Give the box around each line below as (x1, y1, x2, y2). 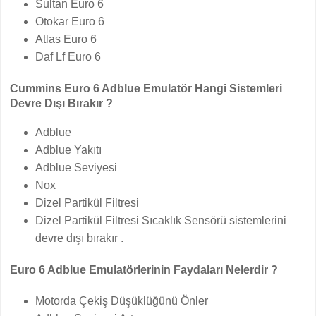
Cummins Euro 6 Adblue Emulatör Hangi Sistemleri (10, 83, 283, 95)
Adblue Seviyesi (35, 162, 118, 174)
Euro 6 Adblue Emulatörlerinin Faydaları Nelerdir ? (10, 264, 279, 276)
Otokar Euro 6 (35, 16, 105, 28)
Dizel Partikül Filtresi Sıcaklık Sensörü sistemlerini (35, 214, 287, 226)
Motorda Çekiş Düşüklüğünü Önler (35, 295, 209, 307)
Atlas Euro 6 (35, 33, 97, 45)
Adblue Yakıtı (35, 144, 102, 156)
